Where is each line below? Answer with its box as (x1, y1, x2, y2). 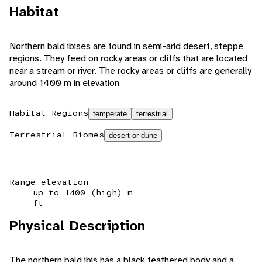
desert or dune (109, 131, 157, 140)
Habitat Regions (9, 108, 88, 119)
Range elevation (9, 177, 88, 188)
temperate (93, 109, 127, 119)
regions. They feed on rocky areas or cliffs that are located (9, 52, 247, 65)
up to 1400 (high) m (33, 187, 133, 198)
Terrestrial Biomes (9, 129, 104, 140)
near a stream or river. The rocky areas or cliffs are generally (9, 64, 251, 77)
